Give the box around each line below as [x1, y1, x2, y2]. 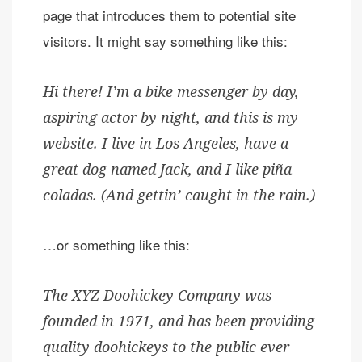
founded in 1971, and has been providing [42, 311, 314, 331]
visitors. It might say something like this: [42, 31, 288, 52]
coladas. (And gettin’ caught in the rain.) [42, 185, 315, 205]
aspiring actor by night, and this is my [42, 107, 298, 128]
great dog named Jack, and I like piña [42, 159, 292, 179]
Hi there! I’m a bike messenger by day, [42, 82, 299, 102]
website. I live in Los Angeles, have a [42, 133, 288, 154]
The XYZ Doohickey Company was [42, 285, 271, 305]
